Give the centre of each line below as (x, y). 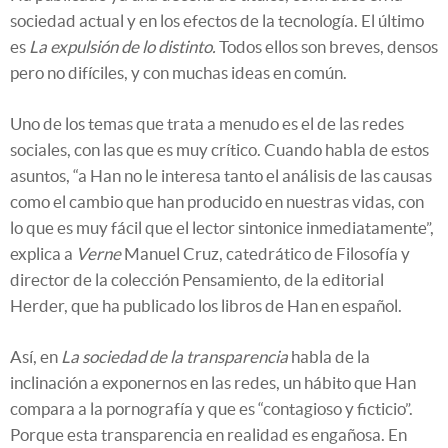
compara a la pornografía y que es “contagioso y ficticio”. (211, 409)
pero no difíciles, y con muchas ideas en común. (178, 73)
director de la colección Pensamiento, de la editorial (197, 280)
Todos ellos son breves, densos (327, 47)
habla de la (329, 357)
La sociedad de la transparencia (174, 357)
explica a (43, 254)
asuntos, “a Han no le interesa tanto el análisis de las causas (221, 176)
